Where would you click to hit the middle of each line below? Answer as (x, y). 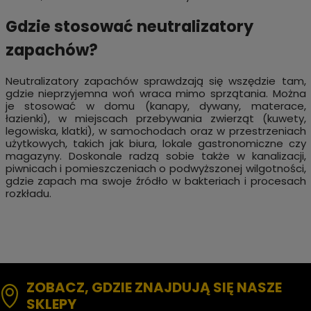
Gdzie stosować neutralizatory (129, 27)
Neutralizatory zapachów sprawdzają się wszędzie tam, (155, 81)
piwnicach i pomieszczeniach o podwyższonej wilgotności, (155, 168)
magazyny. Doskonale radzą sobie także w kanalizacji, (155, 155)
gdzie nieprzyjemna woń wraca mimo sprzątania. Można (155, 93)
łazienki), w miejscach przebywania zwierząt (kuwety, (155, 118)
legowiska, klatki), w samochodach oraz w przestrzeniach (155, 131)
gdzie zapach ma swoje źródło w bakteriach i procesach (155, 180)
